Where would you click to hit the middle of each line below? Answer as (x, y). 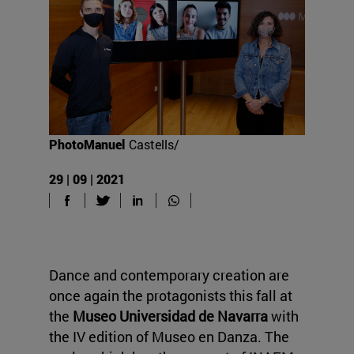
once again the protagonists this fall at (171, 296)
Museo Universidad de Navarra (172, 316)
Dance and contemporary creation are (169, 275)
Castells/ (154, 144)
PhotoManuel (87, 144)
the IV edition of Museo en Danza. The (169, 337)
